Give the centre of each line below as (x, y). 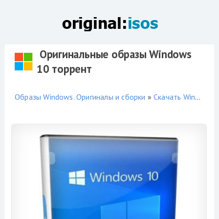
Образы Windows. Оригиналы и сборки (80, 97)
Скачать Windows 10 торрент (175, 97)
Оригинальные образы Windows (114, 54)
